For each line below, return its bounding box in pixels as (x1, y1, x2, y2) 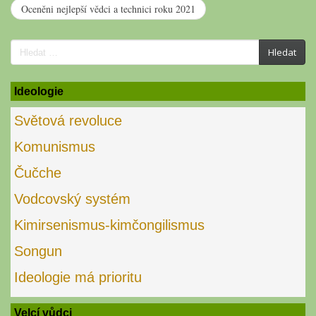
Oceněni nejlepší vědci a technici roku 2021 (21, 2, 195, 16)
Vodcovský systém (14, 191, 130, 207)
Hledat (268, 46, 296, 59)
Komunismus (14, 139, 95, 155)
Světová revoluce (14, 113, 122, 129)
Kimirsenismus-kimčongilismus (14, 217, 205, 233)
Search (9, 41, 77, 65)
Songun (14, 243, 62, 260)
